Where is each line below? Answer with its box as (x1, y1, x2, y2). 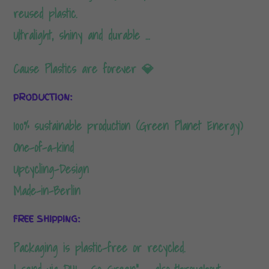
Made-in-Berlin (13, 181, 81, 201)
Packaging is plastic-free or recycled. (13, 238, 186, 258)
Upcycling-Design (13, 159, 89, 179)
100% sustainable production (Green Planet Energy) (13, 116, 243, 136)
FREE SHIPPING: (13, 213, 80, 225)
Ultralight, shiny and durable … (13, 25, 151, 45)
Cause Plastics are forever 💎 (13, 59, 154, 79)
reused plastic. (13, 4, 78, 23)
